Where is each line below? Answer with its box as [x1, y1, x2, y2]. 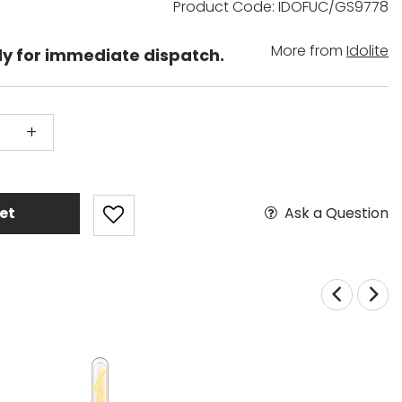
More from [271, 39, 346, 61]
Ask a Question [284, 202, 389, 223]
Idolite [346, 39, 389, 61]
